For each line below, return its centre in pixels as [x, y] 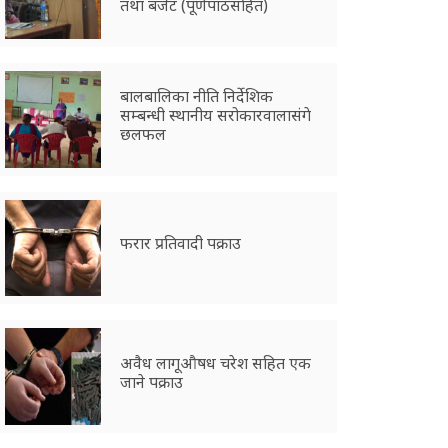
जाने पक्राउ [152, 381]
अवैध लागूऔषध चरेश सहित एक [216, 362]
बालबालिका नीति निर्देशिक [197, 95]
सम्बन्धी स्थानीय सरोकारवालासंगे [216, 114]
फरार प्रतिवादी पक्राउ [181, 243]
